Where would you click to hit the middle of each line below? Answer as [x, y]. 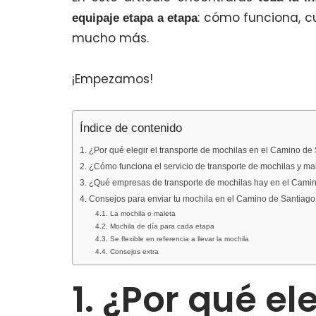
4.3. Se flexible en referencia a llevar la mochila [172, 239]
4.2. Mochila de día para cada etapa [154, 226]
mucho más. [110, 38]
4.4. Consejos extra [127, 251]
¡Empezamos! [113, 79]
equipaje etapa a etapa [135, 18]
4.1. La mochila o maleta [135, 213]
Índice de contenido [131, 128]
